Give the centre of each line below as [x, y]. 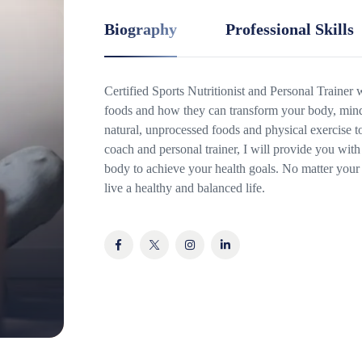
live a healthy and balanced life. [184, 188]
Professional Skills [289, 29]
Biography [140, 29]
